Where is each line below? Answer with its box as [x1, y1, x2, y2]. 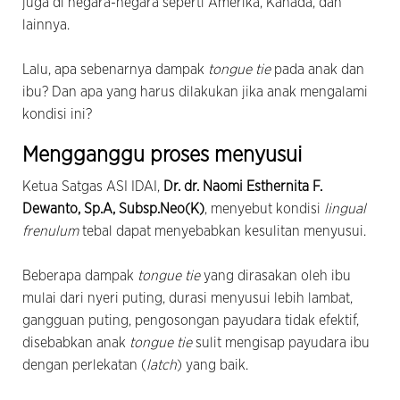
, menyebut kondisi [204, 201, 324, 216]
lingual [324, 201, 366, 216]
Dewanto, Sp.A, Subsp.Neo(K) [22, 201, 204, 216]
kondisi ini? [22, 106, 92, 121]
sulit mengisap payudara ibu [196, 335, 370, 350]
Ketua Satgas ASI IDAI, [22, 179, 163, 194]
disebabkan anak [22, 335, 129, 350]
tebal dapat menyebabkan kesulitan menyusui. [82, 223, 370, 238]
